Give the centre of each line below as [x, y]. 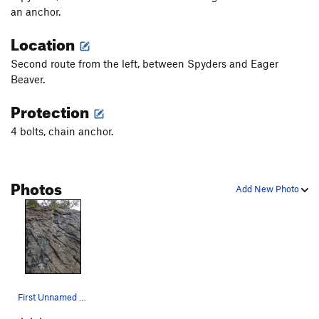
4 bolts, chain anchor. [63, 131]
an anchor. [36, 12]
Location [44, 42]
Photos [36, 187]
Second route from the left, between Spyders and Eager [145, 64]
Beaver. [28, 79]
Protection [51, 110]
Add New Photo [268, 189]
